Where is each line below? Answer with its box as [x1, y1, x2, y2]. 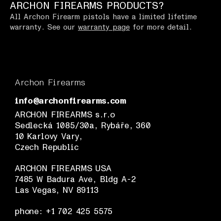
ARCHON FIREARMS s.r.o [15, 110, 115, 119]
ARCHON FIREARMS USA [15, 164, 111, 173]
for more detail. [130, 23, 192, 31]
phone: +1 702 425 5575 [15, 207, 113, 216]
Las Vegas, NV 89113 [15, 185, 99, 194]
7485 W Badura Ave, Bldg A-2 [15, 175, 136, 184]
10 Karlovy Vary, [15, 132, 83, 141]
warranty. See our [10, 23, 78, 31]
